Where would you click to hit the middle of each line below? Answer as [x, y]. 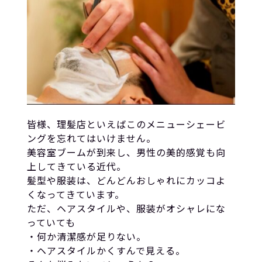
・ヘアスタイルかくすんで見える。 [106, 250]
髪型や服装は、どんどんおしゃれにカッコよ [126, 180]
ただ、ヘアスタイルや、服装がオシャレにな [126, 208]
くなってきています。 [75, 194]
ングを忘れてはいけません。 [91, 138]
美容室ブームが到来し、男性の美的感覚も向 [126, 152]
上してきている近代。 [76, 166]
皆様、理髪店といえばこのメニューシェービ [126, 124]
